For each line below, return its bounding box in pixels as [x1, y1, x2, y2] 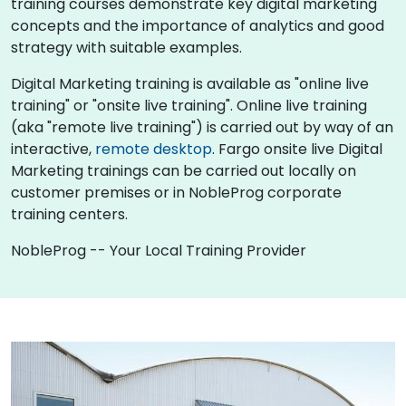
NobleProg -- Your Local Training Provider [11, 239, 306, 261]
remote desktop [95, 138, 212, 159]
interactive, [11, 138, 95, 159]
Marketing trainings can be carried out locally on [11, 159, 356, 181]
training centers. [11, 203, 128, 225]
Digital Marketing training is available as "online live [11, 72, 369, 94]
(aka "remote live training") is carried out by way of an [11, 116, 393, 138]
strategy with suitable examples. [11, 36, 242, 58]
